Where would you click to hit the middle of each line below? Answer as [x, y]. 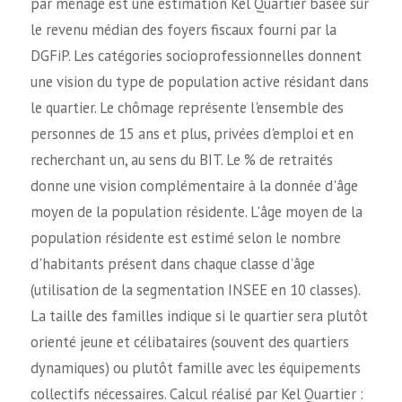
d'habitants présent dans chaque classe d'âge [172, 263]
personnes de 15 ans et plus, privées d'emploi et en [192, 133]
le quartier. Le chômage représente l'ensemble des [187, 107]
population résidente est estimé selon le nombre [185, 237]
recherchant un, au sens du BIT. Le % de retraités [181, 159]
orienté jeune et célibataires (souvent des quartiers [189, 341]
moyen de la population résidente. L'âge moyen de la [196, 211]
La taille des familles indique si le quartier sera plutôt [199, 315]
